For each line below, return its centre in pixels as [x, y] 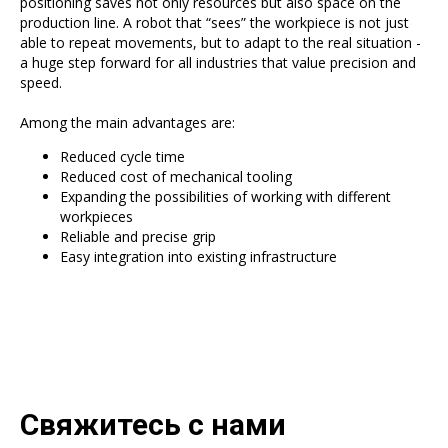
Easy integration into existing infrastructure [198, 256]
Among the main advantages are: [127, 122]
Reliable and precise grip [138, 236]
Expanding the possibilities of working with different [225, 196]
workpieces [96, 216]
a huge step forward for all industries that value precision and [218, 62]
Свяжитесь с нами [153, 424]
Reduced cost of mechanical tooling [176, 176]
